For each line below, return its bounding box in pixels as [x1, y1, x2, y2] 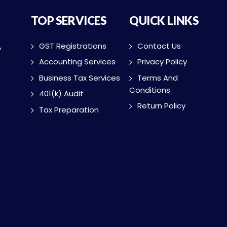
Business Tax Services [39, 72, 120, 83]
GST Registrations [39, 40, 106, 51]
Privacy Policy [137, 56, 187, 67]
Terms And [137, 72, 178, 83]
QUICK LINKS [129, 14, 199, 28]
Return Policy [137, 100, 186, 111]
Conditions [129, 84, 171, 95]
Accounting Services [39, 56, 116, 67]
